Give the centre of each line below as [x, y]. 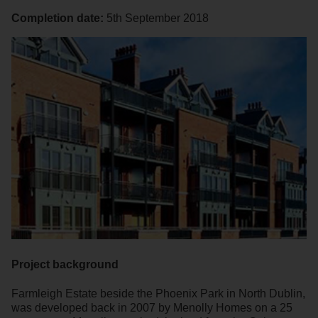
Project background [65, 265]
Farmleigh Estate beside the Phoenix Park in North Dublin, [158, 294]
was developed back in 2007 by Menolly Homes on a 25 [152, 308]
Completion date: [57, 18]
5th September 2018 [158, 18]
